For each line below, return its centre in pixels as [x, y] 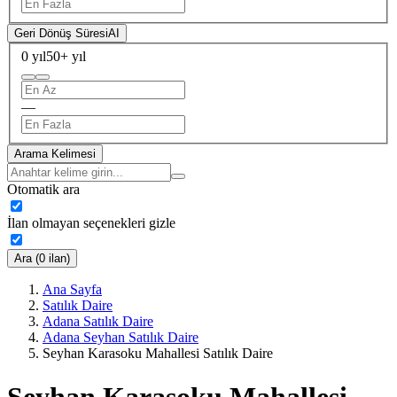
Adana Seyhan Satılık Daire [121, 338]
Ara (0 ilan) [42, 259]
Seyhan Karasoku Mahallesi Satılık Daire [158, 354]
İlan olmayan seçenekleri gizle [91, 223]
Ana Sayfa [72, 290]
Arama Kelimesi [55, 154]
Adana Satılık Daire [98, 322]
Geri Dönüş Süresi [61, 33]
